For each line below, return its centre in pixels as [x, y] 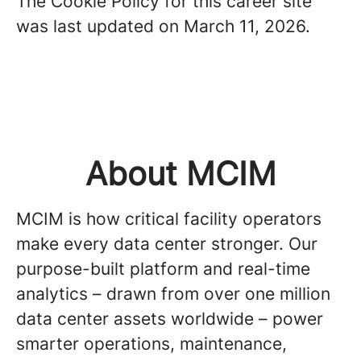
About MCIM [180, 174]
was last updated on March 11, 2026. [163, 26]
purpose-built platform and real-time [163, 269]
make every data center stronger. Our [167, 244]
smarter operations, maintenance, [151, 344]
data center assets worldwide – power [170, 319]
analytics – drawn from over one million [173, 294]
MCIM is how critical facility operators [169, 219]
